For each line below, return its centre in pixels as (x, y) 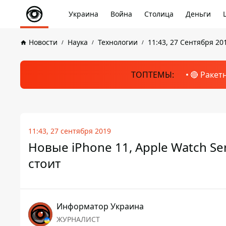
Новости (43, 42)
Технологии (118, 42)
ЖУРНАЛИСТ (78, 219)
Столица (159, 14)
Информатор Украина (100, 206)
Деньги (198, 14)
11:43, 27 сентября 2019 (70, 131)
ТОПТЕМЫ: (152, 75)
